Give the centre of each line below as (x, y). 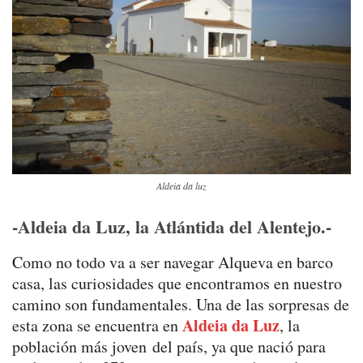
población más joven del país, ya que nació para (169, 346)
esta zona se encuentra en (97, 325)
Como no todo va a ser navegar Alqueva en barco (173, 262)
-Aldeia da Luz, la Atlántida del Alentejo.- (172, 226)
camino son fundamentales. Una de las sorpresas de (181, 304)
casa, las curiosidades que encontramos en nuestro (177, 283)
